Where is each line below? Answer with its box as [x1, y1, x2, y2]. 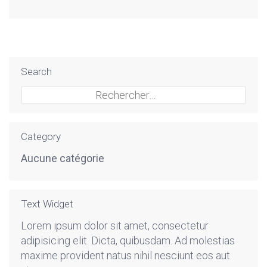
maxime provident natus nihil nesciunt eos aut [21, 249, 230, 262]
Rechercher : [21, 87, 83, 100]
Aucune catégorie [21, 152, 104, 164]
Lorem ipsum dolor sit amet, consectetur [21, 219, 209, 232]
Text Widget [21, 198, 73, 210]
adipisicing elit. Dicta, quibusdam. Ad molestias [21, 234, 235, 247]
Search [21, 66, 52, 77]
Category [21, 131, 61, 142]
